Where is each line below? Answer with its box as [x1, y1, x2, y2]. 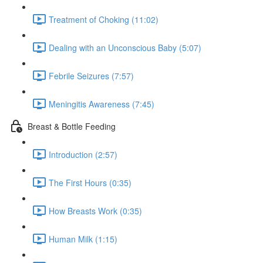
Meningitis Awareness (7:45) [49, 97, 154, 110]
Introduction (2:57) [49, 148, 117, 160]
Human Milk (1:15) [49, 232, 117, 245]
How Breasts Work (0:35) [49, 204, 142, 217]
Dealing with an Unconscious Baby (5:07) [49, 41, 201, 53]
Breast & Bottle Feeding [28, 120, 116, 132]
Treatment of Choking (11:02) [49, 13, 159, 25]
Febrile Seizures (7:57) [49, 69, 134, 82]
